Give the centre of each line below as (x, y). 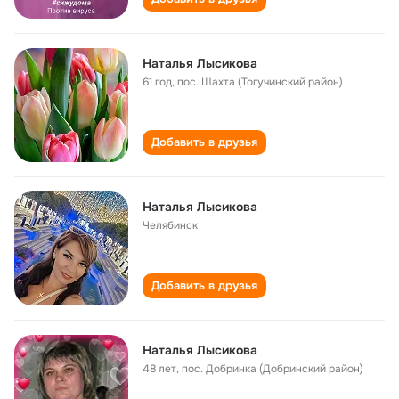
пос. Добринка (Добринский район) (273, 369)
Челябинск (170, 225)
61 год (157, 82)
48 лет (159, 369)
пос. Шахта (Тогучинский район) (260, 82)
